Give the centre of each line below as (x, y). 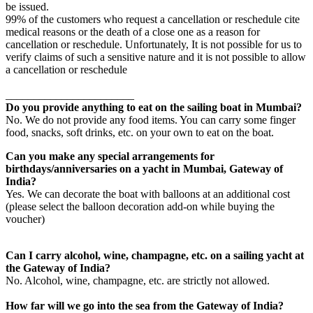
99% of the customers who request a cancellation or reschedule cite (153, 19)
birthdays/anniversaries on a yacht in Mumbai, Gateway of (144, 168)
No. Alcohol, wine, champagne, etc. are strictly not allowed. (138, 280)
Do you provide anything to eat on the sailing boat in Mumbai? (154, 107)
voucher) (25, 219)
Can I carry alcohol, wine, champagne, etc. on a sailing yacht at (155, 255)
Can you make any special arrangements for (110, 156)
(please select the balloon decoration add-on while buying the (140, 206)
